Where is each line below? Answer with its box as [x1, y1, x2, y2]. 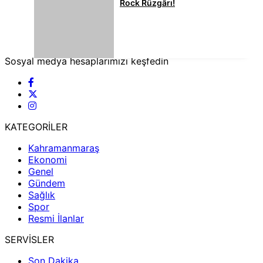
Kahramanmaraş [28, 142, 99, 154]
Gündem [28, 177, 65, 190]
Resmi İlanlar [28, 213, 84, 225]
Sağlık [28, 189, 55, 201]
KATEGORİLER [5, 121, 68, 133]
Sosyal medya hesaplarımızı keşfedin [5, 55, 168, 68]
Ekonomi [28, 154, 67, 166]
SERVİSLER [5, 234, 54, 246]
